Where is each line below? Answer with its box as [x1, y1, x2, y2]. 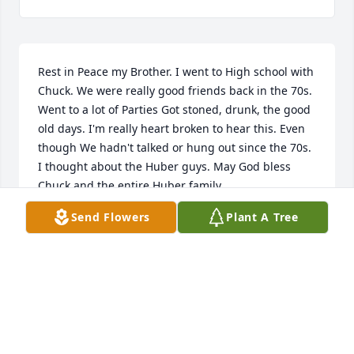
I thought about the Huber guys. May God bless [38, 158, 291, 174]
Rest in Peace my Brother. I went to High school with [38, 63, 314, 79]
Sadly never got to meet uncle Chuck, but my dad [38, 308, 299, 324]
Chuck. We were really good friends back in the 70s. [38, 82, 312, 98]
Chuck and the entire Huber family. [38, 177, 224, 193]
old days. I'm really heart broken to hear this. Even [38, 120, 305, 136]
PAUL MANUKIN [38, 213, 126, 229]
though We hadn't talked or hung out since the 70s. [38, 139, 311, 155]
